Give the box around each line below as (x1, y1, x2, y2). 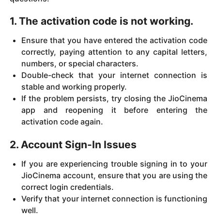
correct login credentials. (21, 182, 114, 192)
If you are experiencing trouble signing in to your (21, 159, 207, 169)
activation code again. (21, 117, 104, 127)
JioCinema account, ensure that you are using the (21, 170, 207, 181)
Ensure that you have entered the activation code (21, 35, 207, 46)
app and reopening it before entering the (21, 105, 207, 115)
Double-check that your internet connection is (21, 70, 207, 80)
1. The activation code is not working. (10, 15, 193, 28)
